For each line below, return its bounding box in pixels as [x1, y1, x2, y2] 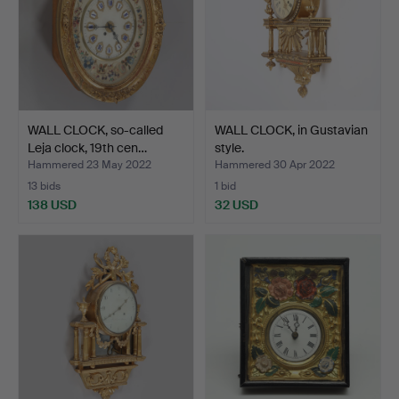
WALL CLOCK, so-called [28, 121, 163, 138]
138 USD [28, 196, 77, 213]
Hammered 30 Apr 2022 [215, 157, 335, 172]
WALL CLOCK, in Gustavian [215, 121, 368, 138]
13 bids [28, 178, 61, 193]
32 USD [215, 196, 258, 213]
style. [215, 139, 244, 156]
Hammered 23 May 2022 [28, 157, 151, 172]
